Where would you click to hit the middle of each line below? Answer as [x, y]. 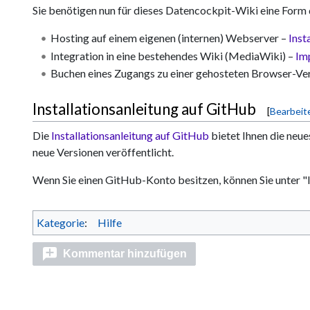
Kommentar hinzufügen [125, 254]
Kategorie [61, 223]
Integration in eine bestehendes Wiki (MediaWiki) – [173, 55]
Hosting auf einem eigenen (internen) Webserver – [169, 37]
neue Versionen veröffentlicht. [103, 152]
